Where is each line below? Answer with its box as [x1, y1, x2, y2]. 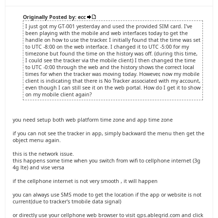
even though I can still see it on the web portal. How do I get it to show [25, 84, 200, 91]
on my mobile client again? [25, 91, 92, 98]
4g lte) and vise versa [13, 164, 64, 171]
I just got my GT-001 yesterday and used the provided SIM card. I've [25, 23, 192, 30]
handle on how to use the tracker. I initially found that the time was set [25, 36, 200, 43]
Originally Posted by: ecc [23, 14, 87, 20]
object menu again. [13, 137, 61, 144]
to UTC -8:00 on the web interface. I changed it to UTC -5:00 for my [25, 43, 189, 50]
